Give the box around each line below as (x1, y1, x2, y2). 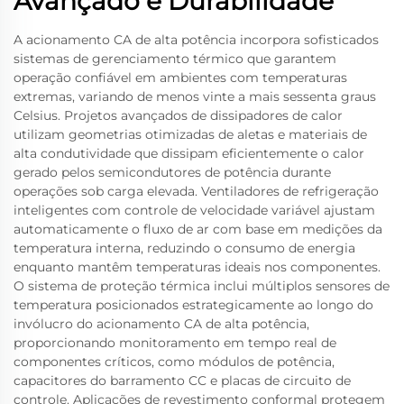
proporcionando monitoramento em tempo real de (14, 335, 336, 351)
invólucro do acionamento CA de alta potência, (14, 316, 309, 332)
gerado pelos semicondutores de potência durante (14, 164, 331, 180)
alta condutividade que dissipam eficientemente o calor (14, 145, 364, 161)
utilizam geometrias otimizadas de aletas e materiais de (14, 126, 367, 142)
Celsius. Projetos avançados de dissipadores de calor (14, 107, 343, 124)
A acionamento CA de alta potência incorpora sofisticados (14, 32, 379, 48)
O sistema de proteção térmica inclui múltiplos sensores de (14, 278, 390, 294)
